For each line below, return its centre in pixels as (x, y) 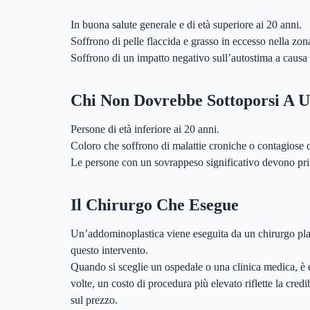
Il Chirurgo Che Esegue (155, 204)
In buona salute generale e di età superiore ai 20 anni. (186, 24)
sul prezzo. (94, 300)
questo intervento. (109, 250)
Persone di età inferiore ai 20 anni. (145, 129)
